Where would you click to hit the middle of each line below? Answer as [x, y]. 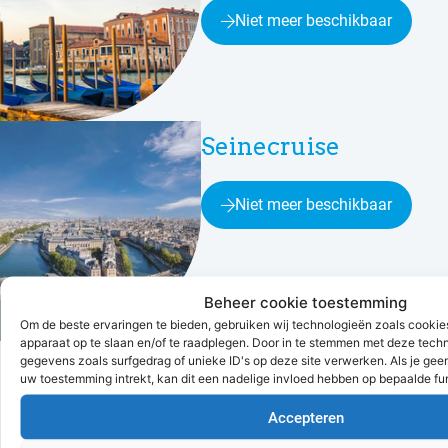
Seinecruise [270, 147]
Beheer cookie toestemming [305, 302]
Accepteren [305, 417]
